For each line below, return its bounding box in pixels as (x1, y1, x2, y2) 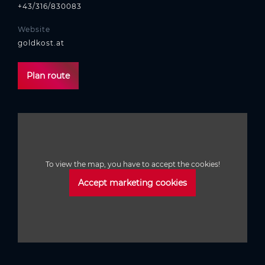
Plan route (27, 70, 70, 82)
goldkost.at (18, 38, 64, 48)
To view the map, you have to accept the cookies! (45, 159, 220, 169)
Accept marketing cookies (78, 177, 187, 188)
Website (18, 25, 50, 34)
